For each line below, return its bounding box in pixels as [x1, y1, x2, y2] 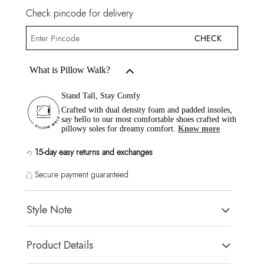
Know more [178, 124, 220, 133]
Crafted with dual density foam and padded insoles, [61, 105, 232, 114]
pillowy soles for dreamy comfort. [61, 124, 178, 133]
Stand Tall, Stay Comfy [61, 91, 140, 100]
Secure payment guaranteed [34, 168, 128, 180]
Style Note [27, 202, 72, 217]
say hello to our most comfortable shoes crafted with [61, 114, 236, 124]
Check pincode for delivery [26, 6, 133, 20]
